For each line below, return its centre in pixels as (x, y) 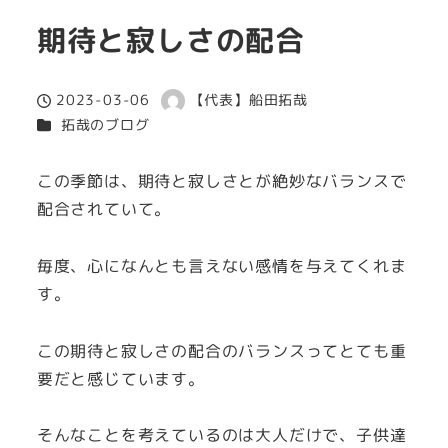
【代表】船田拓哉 (249, 100)
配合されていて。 (104, 209)
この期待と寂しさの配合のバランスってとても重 (221, 350)
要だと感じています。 (120, 378)
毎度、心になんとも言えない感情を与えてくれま (221, 265)
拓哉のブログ (105, 125)
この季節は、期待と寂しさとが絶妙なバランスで (221, 181)
